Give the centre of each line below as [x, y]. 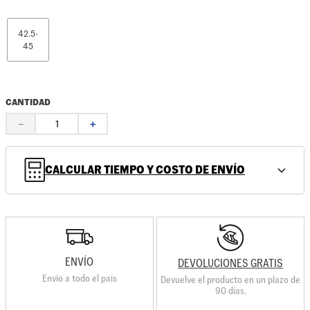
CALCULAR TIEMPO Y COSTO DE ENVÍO [145, 170]
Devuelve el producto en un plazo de [231, 280]
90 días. [230, 291]
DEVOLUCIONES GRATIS [231, 264]
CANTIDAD [28, 102]
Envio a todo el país [79, 279]
